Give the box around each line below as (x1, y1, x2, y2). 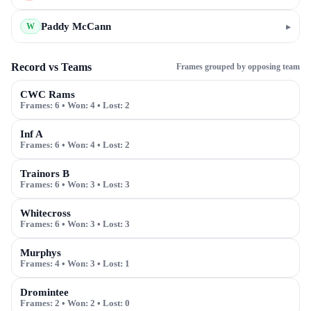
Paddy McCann (41, 21, 111, 32)
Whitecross (20, 208, 71, 219)
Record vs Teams (11, 61, 92, 73)
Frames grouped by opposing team (176, 62, 300, 72)
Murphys (20, 247, 61, 258)
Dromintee (20, 287, 69, 298)
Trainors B (20, 168, 69, 179)
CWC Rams (20, 89, 75, 100)
